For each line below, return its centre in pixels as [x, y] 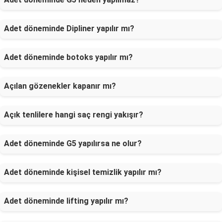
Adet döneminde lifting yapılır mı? [66, 201]
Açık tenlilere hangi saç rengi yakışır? [74, 115]
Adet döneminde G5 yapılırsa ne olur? [73, 143]
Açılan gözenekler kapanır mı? [60, 86]
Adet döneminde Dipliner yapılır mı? [69, 28]
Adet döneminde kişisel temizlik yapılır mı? [83, 172]
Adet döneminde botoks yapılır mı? [68, 57]
